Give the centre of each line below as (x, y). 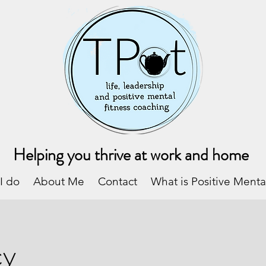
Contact (117, 181)
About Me (58, 181)
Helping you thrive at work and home (131, 155)
